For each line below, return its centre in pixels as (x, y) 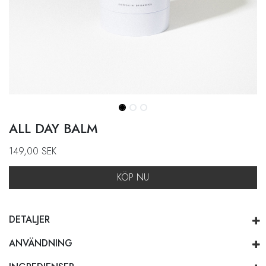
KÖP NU (133, 177)
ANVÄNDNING (41, 243)
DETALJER (29, 219)
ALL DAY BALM (53, 128)
